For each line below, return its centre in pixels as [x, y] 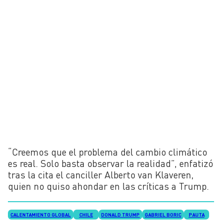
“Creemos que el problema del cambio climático [108, 152]
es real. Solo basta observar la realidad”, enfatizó [111, 163]
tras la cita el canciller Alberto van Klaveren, [101, 174]
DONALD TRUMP [120, 215]
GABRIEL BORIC [163, 215]
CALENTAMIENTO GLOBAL [41, 215]
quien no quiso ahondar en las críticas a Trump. [109, 186]
